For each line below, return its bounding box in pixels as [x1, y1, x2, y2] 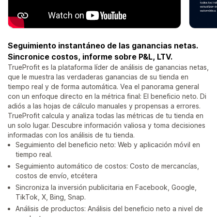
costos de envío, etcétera [15, 171, 97, 180]
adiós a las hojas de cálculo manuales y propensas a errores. [8, 102, 201, 110]
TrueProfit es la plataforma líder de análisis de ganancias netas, [8, 63, 209, 72]
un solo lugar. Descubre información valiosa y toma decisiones [8, 121, 205, 130]
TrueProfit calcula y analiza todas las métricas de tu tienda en [8, 111, 203, 120]
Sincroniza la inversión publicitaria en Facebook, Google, [15, 183, 197, 192]
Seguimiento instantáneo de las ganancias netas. [8, 41, 198, 51]
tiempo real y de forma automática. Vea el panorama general [8, 82, 199, 91]
